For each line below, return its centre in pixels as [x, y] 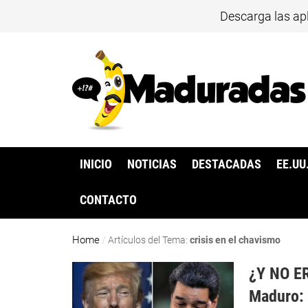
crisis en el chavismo [235, 240]
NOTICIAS [152, 165]
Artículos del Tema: [149, 240]
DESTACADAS [227, 165]
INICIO [96, 165]
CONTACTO [108, 200]
